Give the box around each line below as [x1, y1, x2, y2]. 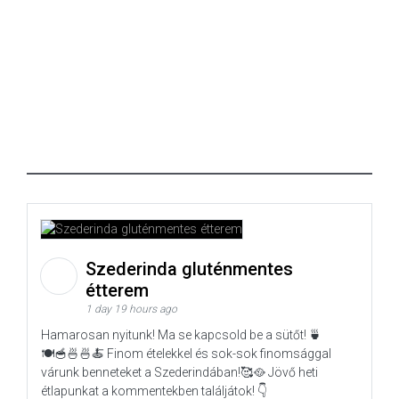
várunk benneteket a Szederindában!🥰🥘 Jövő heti [41, 364, 318, 379]
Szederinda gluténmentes [85, 257, 293, 280]
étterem [85, 279, 153, 301]
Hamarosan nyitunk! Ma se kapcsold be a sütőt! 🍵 [41, 327, 322, 342]
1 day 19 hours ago [85, 302, 177, 315]
